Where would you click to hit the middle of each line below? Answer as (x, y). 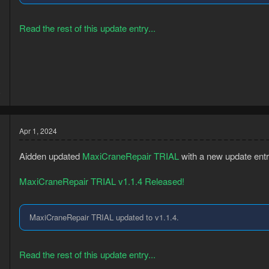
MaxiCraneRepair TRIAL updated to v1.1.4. (104, 217)
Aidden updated (51, 156)
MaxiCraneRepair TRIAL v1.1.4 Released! (102, 181)
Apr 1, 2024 (38, 130)
